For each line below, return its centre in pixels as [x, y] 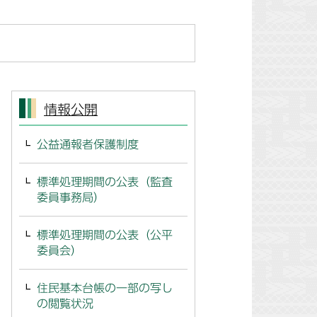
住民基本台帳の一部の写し [105, 288]
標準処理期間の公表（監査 [105, 182]
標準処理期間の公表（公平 [105, 235]
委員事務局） [71, 197]
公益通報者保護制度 [88, 144]
